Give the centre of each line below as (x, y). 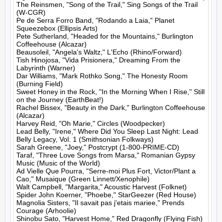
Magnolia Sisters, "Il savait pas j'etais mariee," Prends (100, 203)
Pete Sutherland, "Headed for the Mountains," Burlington (105, 36)
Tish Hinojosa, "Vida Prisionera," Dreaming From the (98, 60)
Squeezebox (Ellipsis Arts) (57, 28)
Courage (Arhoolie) (46, 211)
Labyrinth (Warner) (46, 68)
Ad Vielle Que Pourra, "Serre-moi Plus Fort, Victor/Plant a (106, 171)
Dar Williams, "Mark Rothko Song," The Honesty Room (102, 76)
